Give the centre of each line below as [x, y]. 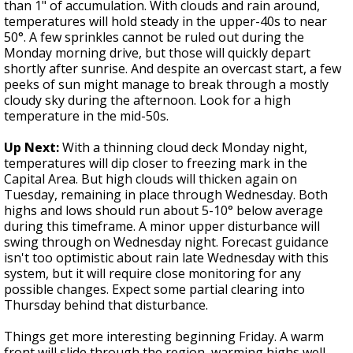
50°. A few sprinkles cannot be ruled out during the [154, 37]
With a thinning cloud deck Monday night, [183, 148]
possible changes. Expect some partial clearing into [154, 290]
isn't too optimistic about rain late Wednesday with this [166, 258]
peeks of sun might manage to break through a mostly [166, 85]
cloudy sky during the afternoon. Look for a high [147, 100]
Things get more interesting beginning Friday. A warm [164, 337]
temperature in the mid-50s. [86, 116]
